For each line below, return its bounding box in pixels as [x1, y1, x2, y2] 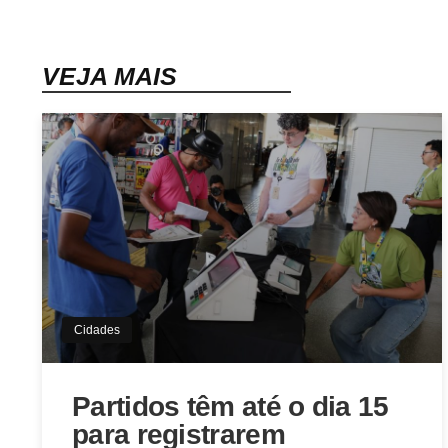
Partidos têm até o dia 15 [72, 391, 389, 423]
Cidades [74, 323, 120, 338]
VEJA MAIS [42, 62, 177, 91]
